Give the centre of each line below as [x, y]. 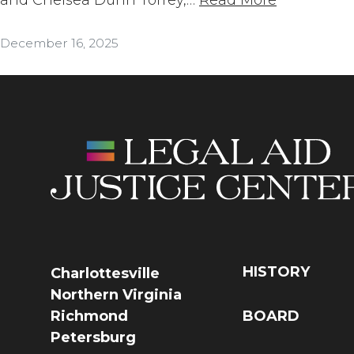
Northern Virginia [116, 294]
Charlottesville [105, 273]
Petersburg [93, 337]
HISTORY [277, 271]
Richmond [89, 316]
